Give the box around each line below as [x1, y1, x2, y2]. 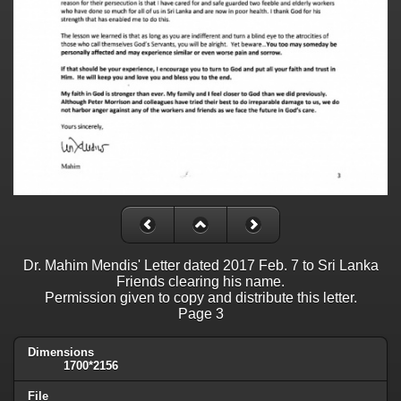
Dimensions [28, 345, 94, 359]
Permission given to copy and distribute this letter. [44, 289, 357, 305]
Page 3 [177, 305, 224, 321]
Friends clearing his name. [116, 273, 285, 289]
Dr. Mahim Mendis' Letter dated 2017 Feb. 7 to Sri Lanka [22, 257, 379, 273]
